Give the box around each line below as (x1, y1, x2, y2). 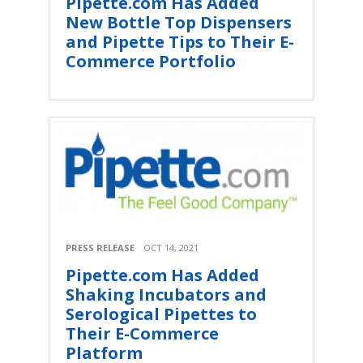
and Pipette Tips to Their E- (66, 31, 294, 53)
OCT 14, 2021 (143, 241, 199, 254)
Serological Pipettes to (66, 302, 257, 325)
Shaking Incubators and (66, 283, 267, 305)
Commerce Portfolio (66, 50, 236, 73)
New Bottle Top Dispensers (66, 11, 292, 34)
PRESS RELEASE (66, 241, 135, 254)
